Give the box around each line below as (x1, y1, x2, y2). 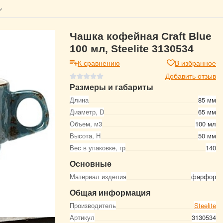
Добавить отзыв (165, 71, 216, 81)
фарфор (191, 172, 216, 181)
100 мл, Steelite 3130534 (70, 43, 194, 54)
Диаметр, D (70, 107, 104, 116)
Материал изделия (70, 172, 126, 181)
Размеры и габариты (70, 81, 153, 93)
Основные (70, 158, 111, 169)
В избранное (175, 58, 216, 68)
